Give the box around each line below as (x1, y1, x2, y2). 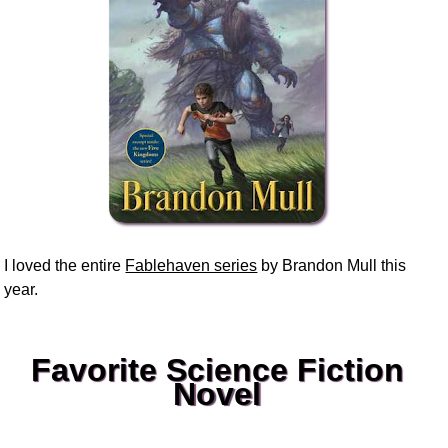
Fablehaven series (125, 256, 258, 274)
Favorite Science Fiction (30, 351, 404, 388)
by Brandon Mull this (257, 256, 407, 274)
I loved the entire (4, 256, 126, 274)
